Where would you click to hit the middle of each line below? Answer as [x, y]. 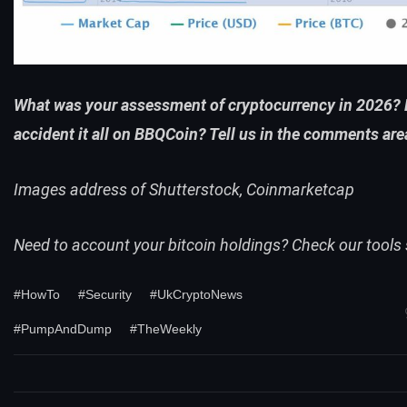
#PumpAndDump [63, 329]
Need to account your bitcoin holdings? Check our [188, 244]
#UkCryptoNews [196, 295]
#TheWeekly [166, 329]
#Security [105, 295]
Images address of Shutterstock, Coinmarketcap [184, 189]
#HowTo [37, 295]
